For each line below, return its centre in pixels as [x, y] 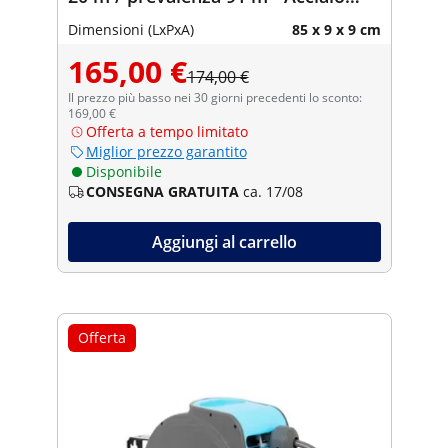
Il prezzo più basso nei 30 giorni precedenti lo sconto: [214, 97]
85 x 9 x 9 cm [336, 29]
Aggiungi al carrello [224, 241]
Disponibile [123, 171]
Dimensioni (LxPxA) [130, 29]
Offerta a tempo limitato [166, 131]
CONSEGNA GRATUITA [162, 191]
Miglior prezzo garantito [166, 151]
